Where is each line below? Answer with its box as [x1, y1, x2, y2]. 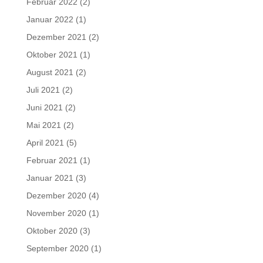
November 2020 [26, 208, 86, 218]
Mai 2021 [26, 120, 61, 130]
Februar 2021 [26, 156, 77, 166]
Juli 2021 [26, 85, 60, 95]
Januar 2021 [26, 173, 73, 183]
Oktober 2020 [26, 226, 77, 236]
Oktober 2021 [26, 50, 77, 60]
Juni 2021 [26, 103, 63, 113]
